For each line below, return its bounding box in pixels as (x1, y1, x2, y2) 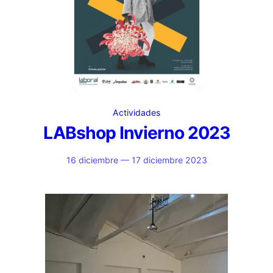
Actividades (113, 107, 160, 118)
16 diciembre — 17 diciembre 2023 (66, 155, 207, 165)
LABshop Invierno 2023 (43, 122, 230, 143)
